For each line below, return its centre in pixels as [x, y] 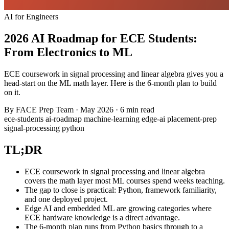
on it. [12, 92]
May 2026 [97, 109]
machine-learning [113, 119]
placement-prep [192, 119]
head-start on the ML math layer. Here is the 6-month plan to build [110, 83]
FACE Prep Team [45, 109]
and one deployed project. [66, 199]
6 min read [137, 109]
